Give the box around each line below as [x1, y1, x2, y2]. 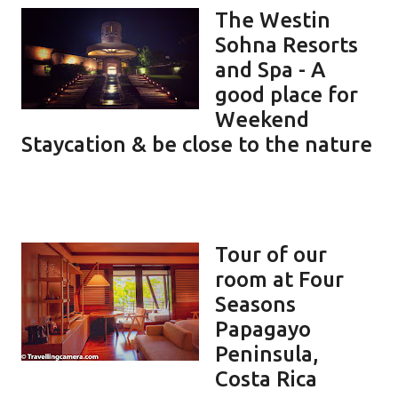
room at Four [215, 267, 344, 291]
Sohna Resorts [215, 32, 358, 57]
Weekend [215, 107, 309, 131]
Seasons [215, 291, 296, 316]
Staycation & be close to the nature [21, 131, 372, 156]
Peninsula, [215, 341, 319, 366]
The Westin [215, 7, 330, 32]
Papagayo [215, 316, 311, 341]
